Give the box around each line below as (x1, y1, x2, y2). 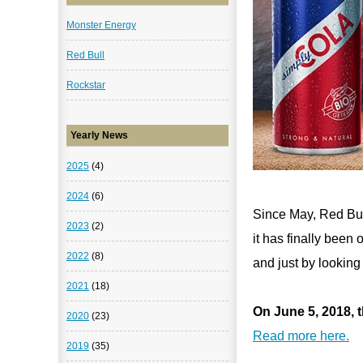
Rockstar (66, 79, 105, 91)
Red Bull (66, 49, 105, 61)
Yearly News (70, 129, 128, 141)
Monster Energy (66, 19, 136, 31)
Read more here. (253, 329, 349, 343)
